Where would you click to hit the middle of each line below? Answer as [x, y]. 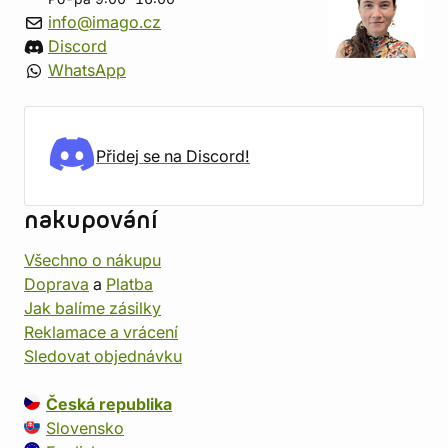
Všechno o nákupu [92, 260]
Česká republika [109, 404]
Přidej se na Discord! [173, 156]
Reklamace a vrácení [101, 332]
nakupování [91, 221]
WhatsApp [87, 70]
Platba [129, 284]
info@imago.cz [104, 22]
